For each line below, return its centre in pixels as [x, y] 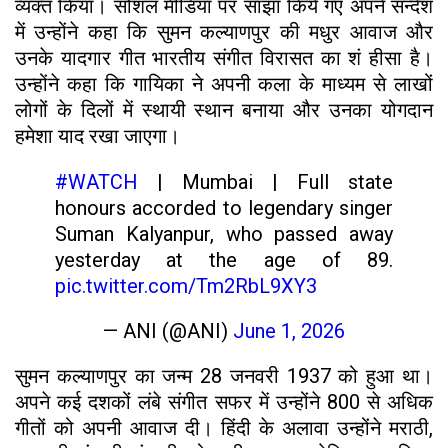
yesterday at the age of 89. [224, 259]
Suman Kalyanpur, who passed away [224, 233]
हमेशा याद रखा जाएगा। [100, 135]
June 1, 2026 [289, 330]
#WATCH [96, 181]
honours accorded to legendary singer [224, 207]
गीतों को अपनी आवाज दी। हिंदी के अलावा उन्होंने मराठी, [224, 427]
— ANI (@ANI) [168, 330]
